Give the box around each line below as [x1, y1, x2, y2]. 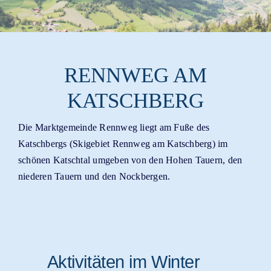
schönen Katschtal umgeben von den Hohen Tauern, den [18, 155, 243, 166]
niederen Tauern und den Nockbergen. [18, 171, 171, 182]
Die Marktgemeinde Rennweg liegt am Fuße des [18, 122, 210, 133]
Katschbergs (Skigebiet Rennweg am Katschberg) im [18, 139, 228, 149]
